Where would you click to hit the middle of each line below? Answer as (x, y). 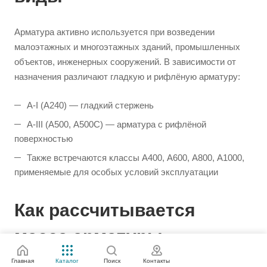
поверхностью (44, 139)
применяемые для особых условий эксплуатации (116, 172)
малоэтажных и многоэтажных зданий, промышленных (127, 47)
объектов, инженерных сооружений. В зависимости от (125, 62)
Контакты (156, 261)
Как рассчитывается (105, 210)
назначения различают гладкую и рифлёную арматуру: (127, 77)
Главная (22, 261)
